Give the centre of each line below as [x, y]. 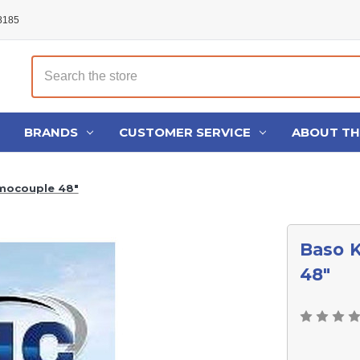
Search [49, 63]
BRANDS [51, 132]
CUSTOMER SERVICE [185, 132]
